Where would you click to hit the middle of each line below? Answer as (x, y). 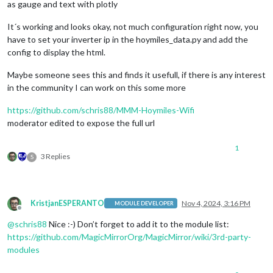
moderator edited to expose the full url (81, 122)
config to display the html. (56, 52)
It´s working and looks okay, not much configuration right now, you (133, 26)
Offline (30, 212)
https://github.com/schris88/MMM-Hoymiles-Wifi (101, 110)
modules (23, 249)
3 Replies (55, 156)
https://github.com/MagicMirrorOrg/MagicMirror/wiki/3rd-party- (129, 236)
